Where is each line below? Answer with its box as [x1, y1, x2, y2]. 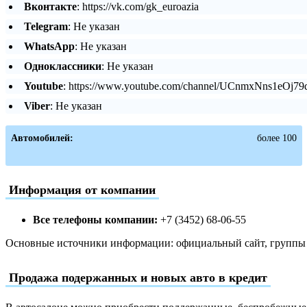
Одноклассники [24, 60, 101, 72]
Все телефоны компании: [33, 213, 158, 225]
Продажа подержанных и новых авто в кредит [9, 270, 267, 284]
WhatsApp [24, 40, 75, 52]
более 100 [256, 133, 297, 143]
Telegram [24, 21, 68, 32]
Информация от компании [9, 182, 156, 197]
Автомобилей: [11, 133, 73, 143]
